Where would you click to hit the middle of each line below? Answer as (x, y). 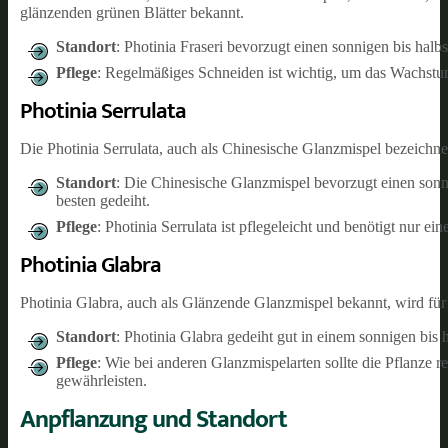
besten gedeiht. (103, 200)
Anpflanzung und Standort (153, 419)
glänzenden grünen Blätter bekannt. (132, 12)
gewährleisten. (101, 380)
